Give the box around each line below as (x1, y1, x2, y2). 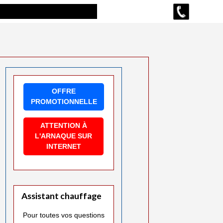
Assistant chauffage (21, 190, 102, 201)
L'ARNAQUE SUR (35, 132, 93, 140)
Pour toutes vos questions (23, 211, 105, 219)
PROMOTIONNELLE (30, 98, 97, 106)
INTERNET (46, 142, 81, 151)
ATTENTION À (40, 121, 87, 130)
